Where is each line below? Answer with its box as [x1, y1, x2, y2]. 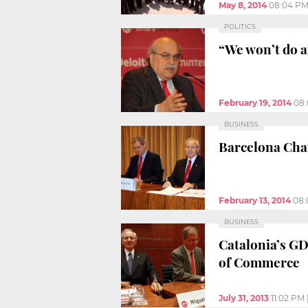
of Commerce [219, 252, 300, 271]
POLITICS [224, 22, 256, 30]
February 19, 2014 [219, 97, 291, 108]
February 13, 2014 [219, 195, 291, 206]
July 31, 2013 [219, 292, 269, 303]
